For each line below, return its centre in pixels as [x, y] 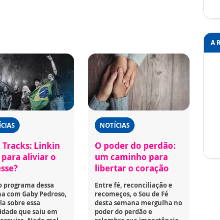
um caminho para [132, 157]
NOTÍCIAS [115, 125]
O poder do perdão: [136, 145]
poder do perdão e [124, 211]
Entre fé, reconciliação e [134, 185]
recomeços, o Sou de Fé [132, 194]
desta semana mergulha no [139, 203]
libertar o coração [132, 168]
